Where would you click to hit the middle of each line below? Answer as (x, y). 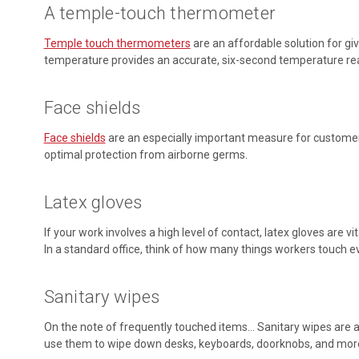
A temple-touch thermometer (159, 13)
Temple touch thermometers (117, 43)
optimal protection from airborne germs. (145, 154)
